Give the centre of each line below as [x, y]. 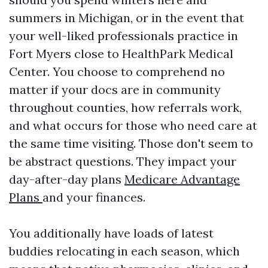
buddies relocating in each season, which [124, 251]
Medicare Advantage [182, 179]
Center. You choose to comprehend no [117, 71]
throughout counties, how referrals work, [125, 107]
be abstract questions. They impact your [123, 161]
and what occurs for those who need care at [133, 125]
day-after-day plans [67, 179]
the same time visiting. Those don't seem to [131, 143]
